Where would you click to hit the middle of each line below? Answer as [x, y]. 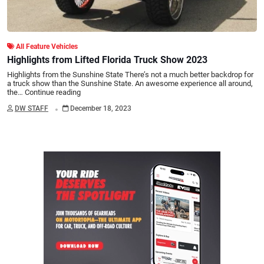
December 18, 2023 [100, 109]
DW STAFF [32, 109]
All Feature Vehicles [47, 46]
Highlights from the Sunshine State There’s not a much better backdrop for [130, 75]
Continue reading [53, 93]
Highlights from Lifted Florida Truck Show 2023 [107, 60]
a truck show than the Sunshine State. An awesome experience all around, [130, 84]
